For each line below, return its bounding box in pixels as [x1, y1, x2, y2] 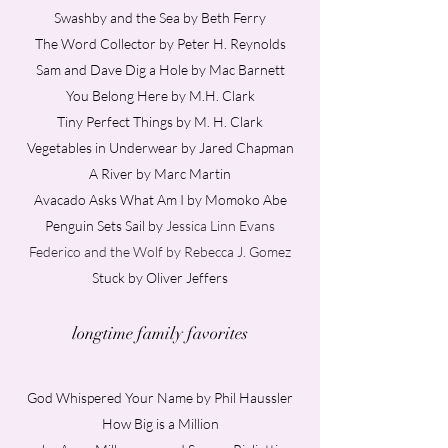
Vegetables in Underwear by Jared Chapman [26, 139, 294, 156]
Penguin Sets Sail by [45, 217, 163, 234]
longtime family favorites [72, 323, 248, 344]
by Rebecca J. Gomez [166, 243, 291, 260]
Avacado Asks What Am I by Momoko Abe [33, 191, 287, 208]
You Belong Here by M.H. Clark [65, 87, 255, 104]
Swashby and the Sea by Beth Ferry [54, 9, 266, 26]
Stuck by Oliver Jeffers [92, 269, 228, 286]
